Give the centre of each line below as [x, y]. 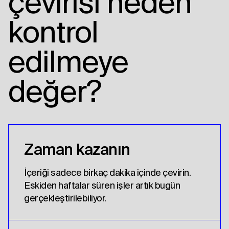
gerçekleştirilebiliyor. [65, 198]
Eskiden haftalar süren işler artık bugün [102, 186]
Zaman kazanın [77, 150]
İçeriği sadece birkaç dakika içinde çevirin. [107, 173]
